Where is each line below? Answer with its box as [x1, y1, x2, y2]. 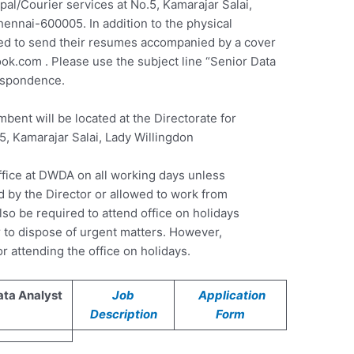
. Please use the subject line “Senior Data [42, 53, 277, 69]
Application [195, 287, 265, 303]
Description [89, 306, 157, 322]
